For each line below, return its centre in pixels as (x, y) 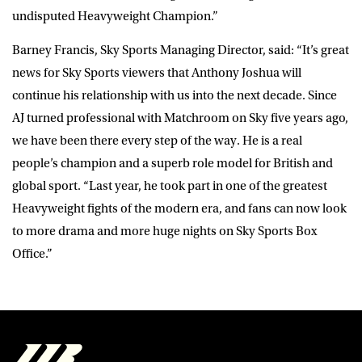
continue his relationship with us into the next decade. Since (175, 95)
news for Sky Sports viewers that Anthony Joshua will (157, 72)
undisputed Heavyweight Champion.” (115, 16)
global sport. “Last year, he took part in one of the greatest (170, 185)
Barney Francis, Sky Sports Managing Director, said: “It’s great (181, 50)
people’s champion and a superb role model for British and (173, 163)
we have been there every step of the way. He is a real (157, 140)
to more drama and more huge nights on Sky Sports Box (164, 231)
